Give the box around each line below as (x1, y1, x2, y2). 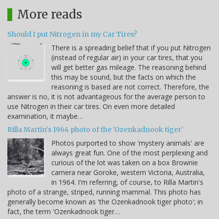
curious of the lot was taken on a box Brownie (51, 158, 198, 168)
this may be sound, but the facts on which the (51, 72, 196, 82)
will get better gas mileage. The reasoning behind (51, 63, 206, 72)
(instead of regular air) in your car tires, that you (51, 53, 202, 63)
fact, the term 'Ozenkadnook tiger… (7, 207, 120, 217)
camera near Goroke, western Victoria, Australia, (51, 168, 205, 177)
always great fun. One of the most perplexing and (51, 148, 208, 158)
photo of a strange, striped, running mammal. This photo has (7, 187, 201, 197)
